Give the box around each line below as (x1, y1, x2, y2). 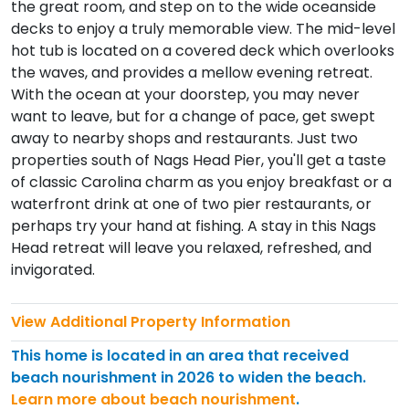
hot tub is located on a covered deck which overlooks (11, 39, 394, 61)
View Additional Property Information (11, 310, 290, 332)
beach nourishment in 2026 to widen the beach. (11, 366, 366, 388)
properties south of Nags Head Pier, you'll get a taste (11, 149, 386, 171)
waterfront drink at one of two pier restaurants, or (11, 193, 372, 215)
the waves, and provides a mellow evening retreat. (11, 61, 372, 83)
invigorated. (11, 258, 95, 280)
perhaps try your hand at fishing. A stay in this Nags (11, 215, 376, 236)
